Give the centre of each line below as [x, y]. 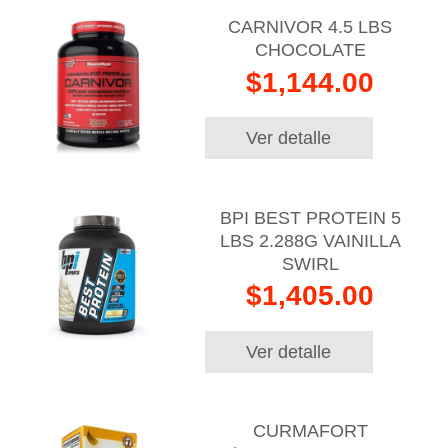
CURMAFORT [310, 431]
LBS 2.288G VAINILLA [310, 240]
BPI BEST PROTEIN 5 [310, 217]
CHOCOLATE [310, 50]
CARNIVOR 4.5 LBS [310, 27]
